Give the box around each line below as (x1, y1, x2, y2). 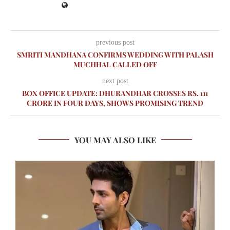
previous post (95, 38, 135, 46)
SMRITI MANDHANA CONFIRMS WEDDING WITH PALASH (16, 49, 214, 60)
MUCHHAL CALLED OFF (73, 59, 157, 69)
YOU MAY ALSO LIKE (74, 134, 156, 145)
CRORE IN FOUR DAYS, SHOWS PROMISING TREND (27, 98, 203, 108)
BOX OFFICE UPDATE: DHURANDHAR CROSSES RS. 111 (22, 88, 208, 98)
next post (102, 76, 128, 85)
